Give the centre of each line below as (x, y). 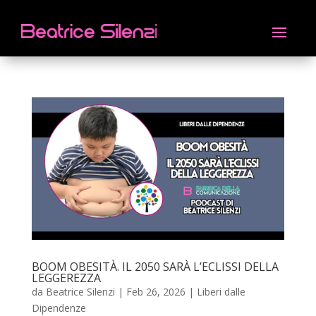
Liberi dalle (221, 291)
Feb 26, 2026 (156, 291)
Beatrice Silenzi (80, 291)
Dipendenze (59, 308)
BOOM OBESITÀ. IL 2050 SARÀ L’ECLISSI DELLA (155, 266)
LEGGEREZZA (66, 278)
